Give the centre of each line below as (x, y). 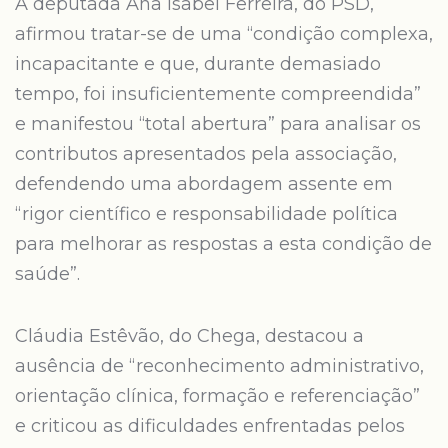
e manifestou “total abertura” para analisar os (218, 124)
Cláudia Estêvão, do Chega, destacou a (189, 336)
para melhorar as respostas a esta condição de (223, 244)
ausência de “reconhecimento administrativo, (219, 366)
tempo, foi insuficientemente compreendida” (218, 94)
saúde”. (47, 274)
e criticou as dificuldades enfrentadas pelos (210, 426)
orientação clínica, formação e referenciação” (217, 396)
